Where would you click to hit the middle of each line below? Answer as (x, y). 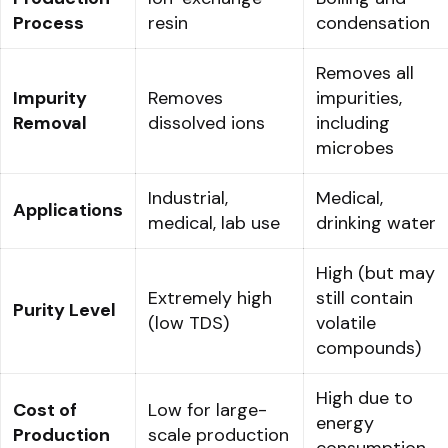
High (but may (375, 272)
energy (345, 422)
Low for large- (207, 409)
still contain (364, 297)
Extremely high (210, 297)
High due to (364, 397)
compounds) (368, 347)
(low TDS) (188, 322)
